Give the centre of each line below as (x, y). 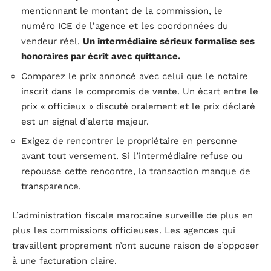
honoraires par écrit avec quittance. (101, 57)
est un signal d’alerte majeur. (85, 121)
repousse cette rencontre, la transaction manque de (136, 171)
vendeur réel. (52, 41)
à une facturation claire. (64, 260)
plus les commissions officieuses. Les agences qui (124, 230)
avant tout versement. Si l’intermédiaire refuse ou (132, 156)
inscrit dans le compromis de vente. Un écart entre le (140, 91)
